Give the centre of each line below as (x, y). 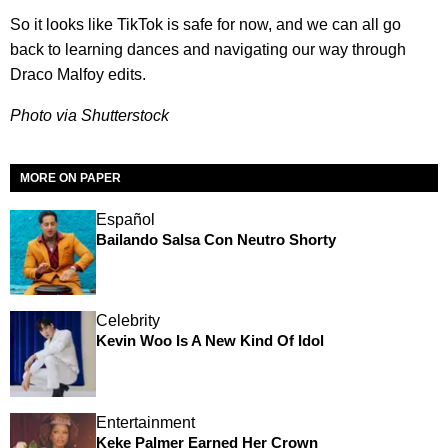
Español (125, 219)
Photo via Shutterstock (89, 115)
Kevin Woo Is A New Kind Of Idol (209, 341)
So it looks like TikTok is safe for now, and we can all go (205, 24)
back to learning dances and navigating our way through (208, 49)
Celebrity (127, 321)
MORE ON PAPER (70, 177)
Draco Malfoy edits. (78, 74)
